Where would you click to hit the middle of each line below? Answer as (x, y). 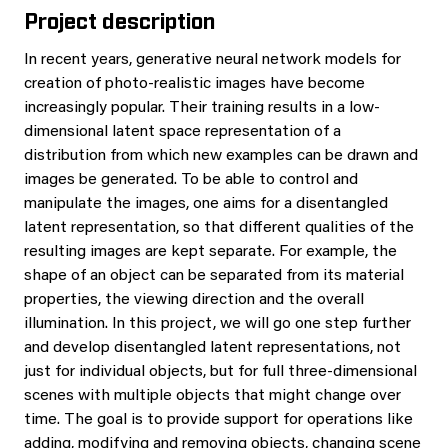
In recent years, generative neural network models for (212, 60)
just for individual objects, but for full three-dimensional (220, 372)
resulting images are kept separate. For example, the (210, 252)
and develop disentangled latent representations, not (212, 348)
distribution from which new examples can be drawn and (221, 156)
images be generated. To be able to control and (191, 180)
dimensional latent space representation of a (182, 132)
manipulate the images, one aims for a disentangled (206, 204)
